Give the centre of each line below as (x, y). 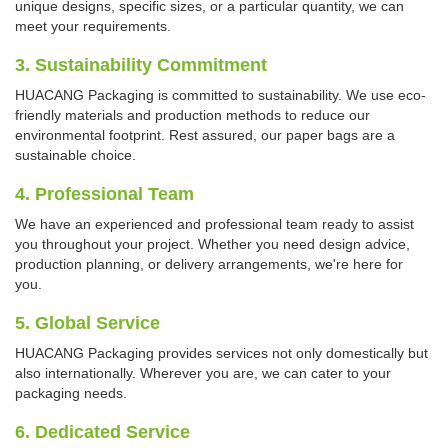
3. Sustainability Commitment (141, 65)
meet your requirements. (93, 26)
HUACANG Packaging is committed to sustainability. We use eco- (220, 95)
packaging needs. (71, 393)
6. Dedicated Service (102, 432)
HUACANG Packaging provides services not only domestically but (221, 353)
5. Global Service (87, 323)
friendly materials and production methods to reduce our (192, 115)
